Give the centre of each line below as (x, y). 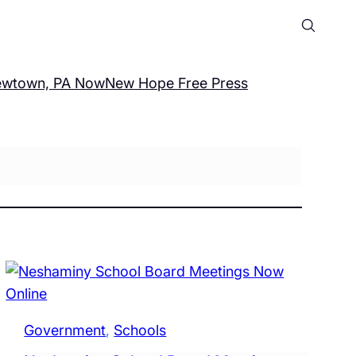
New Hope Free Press (176, 83)
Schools (140, 330)
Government (65, 330)
